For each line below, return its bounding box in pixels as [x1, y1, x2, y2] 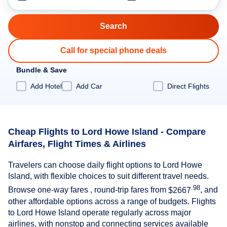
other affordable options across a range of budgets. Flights [8, 197, 216, 206]
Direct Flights [167, 82, 209, 90]
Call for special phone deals [60, 46, 167, 55]
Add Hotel [30, 82, 62, 90]
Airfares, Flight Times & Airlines [8, 138, 146, 149]
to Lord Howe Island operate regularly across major [8, 208, 191, 217]
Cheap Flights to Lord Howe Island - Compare [8, 126, 206, 137]
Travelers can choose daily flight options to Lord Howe [8, 161, 202, 170]
